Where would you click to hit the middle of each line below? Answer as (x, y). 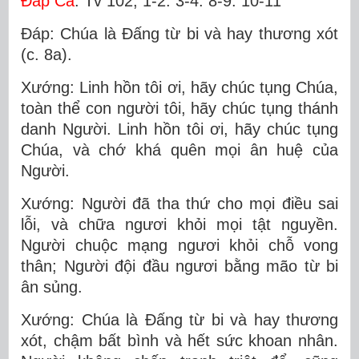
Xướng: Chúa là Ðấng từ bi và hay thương (179, 320)
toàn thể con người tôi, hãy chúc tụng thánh (179, 108)
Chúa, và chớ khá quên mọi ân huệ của (179, 150)
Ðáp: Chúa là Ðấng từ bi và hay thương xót (179, 34)
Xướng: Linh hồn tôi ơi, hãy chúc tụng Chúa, (179, 87)
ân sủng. (52, 287)
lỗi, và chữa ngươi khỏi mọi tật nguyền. (179, 224)
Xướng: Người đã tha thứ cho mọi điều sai (179, 204)
